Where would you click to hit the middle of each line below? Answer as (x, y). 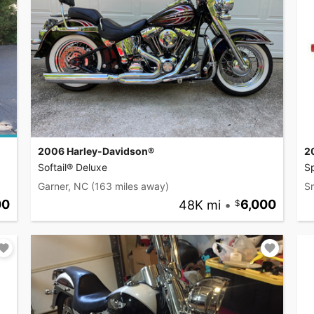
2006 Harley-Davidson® (96, 151)
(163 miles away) (130, 186)
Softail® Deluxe (73, 168)
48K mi (199, 205)
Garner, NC (63, 186)
